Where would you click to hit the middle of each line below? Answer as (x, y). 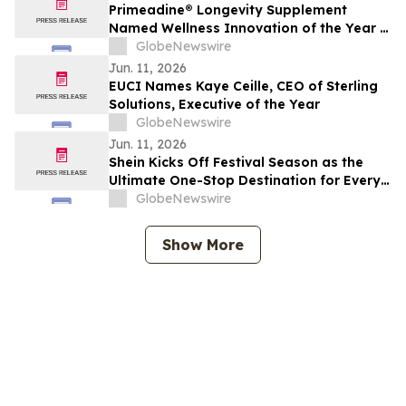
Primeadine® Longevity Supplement (228, 10)
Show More (203, 245)
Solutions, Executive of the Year (214, 105)
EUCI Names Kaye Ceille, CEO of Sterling (243, 87)
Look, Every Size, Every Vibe (202, 199)
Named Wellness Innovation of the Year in (250, 29)
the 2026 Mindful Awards (190, 47)
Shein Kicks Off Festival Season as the (236, 163)
